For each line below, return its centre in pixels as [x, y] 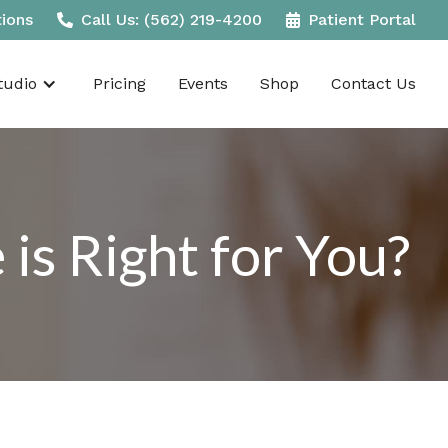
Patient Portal [362, 19]
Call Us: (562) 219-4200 [171, 19]
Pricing [119, 83]
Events [203, 83]
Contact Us [373, 83]
